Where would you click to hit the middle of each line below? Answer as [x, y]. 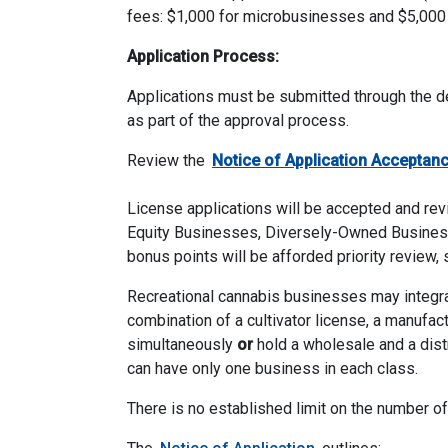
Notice [236, 161]
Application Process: [203, 57]
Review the [168, 161]
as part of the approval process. [240, 121]
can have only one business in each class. [272, 369]
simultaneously [182, 345]
